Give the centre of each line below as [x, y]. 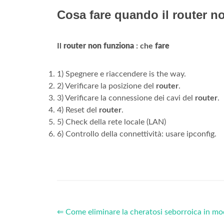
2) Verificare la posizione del [106, 86]
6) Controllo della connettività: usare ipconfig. [137, 134]
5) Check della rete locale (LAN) [111, 122]
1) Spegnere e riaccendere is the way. [121, 74]
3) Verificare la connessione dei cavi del [126, 98]
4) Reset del [78, 110]
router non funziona [99, 46]
